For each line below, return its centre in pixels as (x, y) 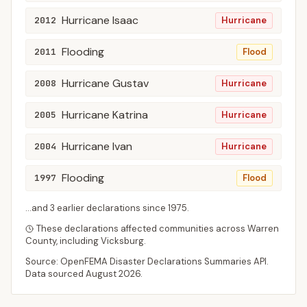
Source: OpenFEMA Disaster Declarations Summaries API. (147, 261)
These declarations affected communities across (142, 229)
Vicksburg (122, 241)
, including (78, 241)
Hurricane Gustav (105, 83)
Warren (263, 229)
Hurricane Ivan (97, 146)
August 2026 (113, 274)
